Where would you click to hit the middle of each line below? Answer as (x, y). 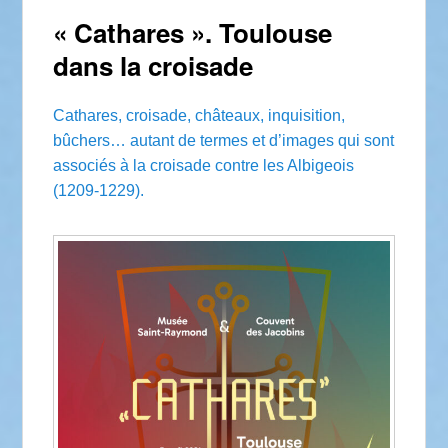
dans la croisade (153, 65)
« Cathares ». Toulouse (193, 32)
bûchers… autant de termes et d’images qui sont (224, 140)
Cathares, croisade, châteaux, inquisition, (199, 115)
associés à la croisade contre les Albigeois (204, 165)
